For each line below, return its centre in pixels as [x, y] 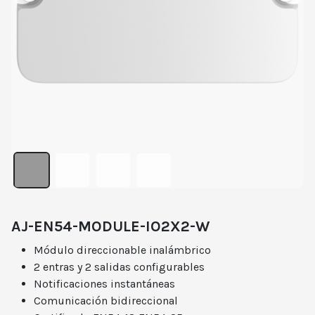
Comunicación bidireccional [106, 301]
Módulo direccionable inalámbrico [122, 250]
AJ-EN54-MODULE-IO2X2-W [110, 226]
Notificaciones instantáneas [104, 284]
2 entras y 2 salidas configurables [119, 267]
